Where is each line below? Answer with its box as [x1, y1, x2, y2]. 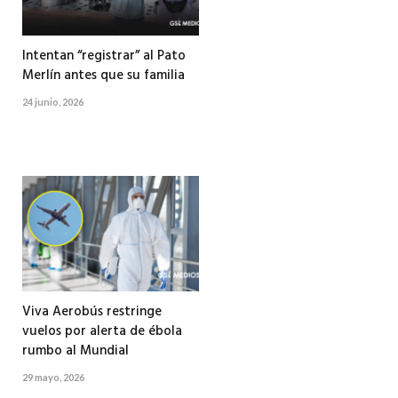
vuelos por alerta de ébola [22, 321, 182, 343]
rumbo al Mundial [22, 340, 129, 362]
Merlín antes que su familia [22, 65, 185, 87]
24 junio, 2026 [22, 96, 84, 108]
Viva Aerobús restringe [22, 301, 162, 323]
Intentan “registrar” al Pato [22, 45, 186, 68]
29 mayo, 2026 [22, 371, 84, 384]
